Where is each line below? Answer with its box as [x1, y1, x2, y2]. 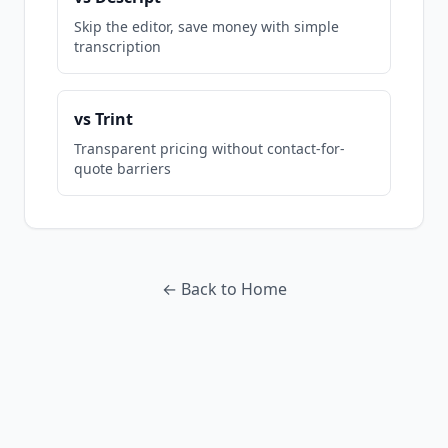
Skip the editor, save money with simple [74, 17, 339, 36]
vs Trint [74, 108, 133, 130]
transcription [74, 37, 161, 56]
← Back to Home [161, 278, 287, 300]
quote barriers [74, 159, 171, 178]
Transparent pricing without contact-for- [74, 139, 345, 158]
